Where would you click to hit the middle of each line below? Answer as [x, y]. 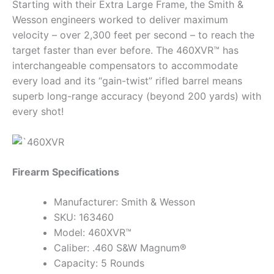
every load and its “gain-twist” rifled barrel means [127, 81]
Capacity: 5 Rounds [99, 263]
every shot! [38, 112]
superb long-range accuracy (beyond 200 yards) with [137, 96]
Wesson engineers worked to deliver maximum [120, 20]
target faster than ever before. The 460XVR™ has [125, 50]
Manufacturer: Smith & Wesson [124, 202]
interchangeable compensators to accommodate [125, 66]
